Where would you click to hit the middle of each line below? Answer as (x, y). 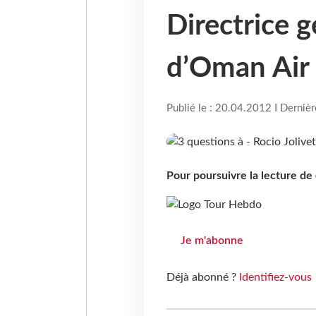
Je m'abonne (212, 241)
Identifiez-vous (275, 278)
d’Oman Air (238, 69)
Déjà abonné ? (202, 278)
